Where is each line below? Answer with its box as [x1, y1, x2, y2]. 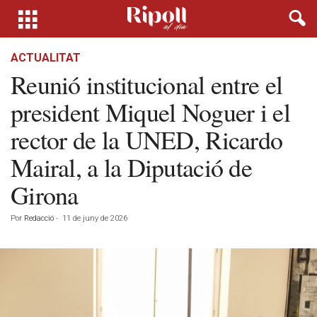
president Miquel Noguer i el [11, 95, 290, 129]
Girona [11, 178, 79, 212]
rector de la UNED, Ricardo [11, 122, 283, 156]
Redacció [24, 214, 54, 223]
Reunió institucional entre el [11, 67, 283, 101]
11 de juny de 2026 [62, 214, 127, 223]
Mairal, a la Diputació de [11, 150, 252, 184]
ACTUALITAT [11, 51, 81, 64]
